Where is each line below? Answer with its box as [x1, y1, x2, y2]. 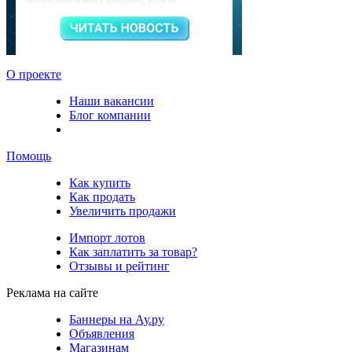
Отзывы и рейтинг [69, 258, 170, 273]
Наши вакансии [69, 93, 154, 108]
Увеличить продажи [69, 203, 176, 218]
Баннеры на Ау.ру [69, 312, 164, 326]
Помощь [6, 148, 51, 163]
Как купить [69, 175, 130, 189]
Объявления [69, 326, 134, 340]
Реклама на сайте [6, 285, 98, 299]
